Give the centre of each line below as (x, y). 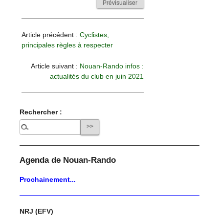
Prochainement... (48, 179)
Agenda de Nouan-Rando (68, 160)
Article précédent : (51, 35)
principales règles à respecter (67, 45)
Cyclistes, (95, 35)
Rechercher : (41, 112)
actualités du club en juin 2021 (97, 76)
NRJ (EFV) (37, 211)
